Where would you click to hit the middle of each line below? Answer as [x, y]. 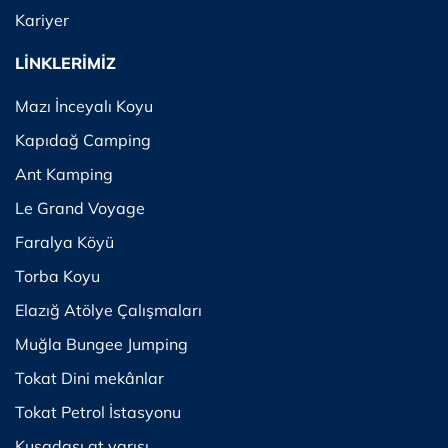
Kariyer [42, 20]
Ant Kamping [64, 174]
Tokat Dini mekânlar [89, 378]
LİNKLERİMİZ [65, 63]
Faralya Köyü [64, 242]
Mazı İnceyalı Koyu [84, 106]
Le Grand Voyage [80, 208]
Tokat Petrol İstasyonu [98, 412]
